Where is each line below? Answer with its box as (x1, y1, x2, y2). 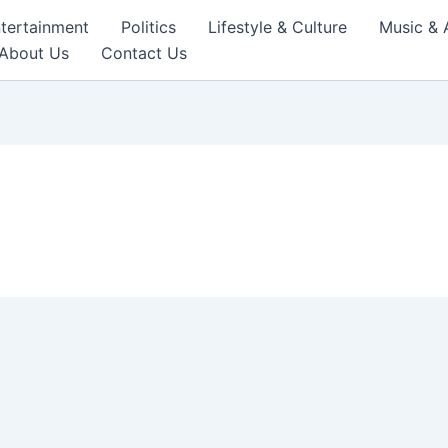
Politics (121, 17, 176, 37)
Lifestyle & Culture (208, 17, 347, 37)
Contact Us (101, 43, 187, 63)
